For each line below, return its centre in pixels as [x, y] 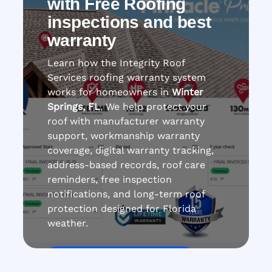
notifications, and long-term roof [126, 194]
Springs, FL [74, 106]
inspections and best [129, 22]
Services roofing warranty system [127, 77]
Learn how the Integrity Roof [116, 63]
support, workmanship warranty [124, 135]
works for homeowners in [110, 92]
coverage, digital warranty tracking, [131, 150]
